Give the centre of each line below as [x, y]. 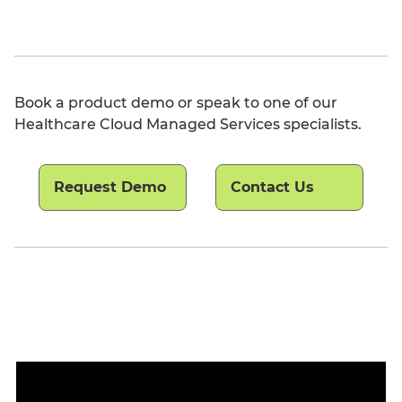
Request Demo [110, 187]
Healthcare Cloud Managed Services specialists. [188, 124]
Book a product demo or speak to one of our [176, 103]
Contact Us [272, 187]
